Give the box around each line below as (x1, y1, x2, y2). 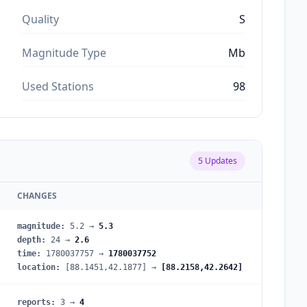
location (17, 262, 56, 272)
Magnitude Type (22, 45, 106, 60)
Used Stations (22, 78, 94, 94)
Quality (22, 11, 59, 27)
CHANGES (17, 189, 57, 201)
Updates (203, 154, 237, 167)
